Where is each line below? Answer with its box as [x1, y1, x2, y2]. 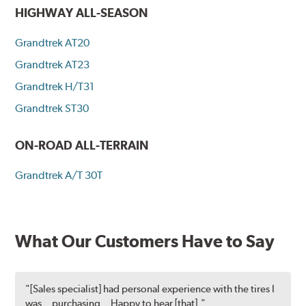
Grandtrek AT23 [15, 58, 90, 71]
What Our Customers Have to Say [15, 231, 275, 252]
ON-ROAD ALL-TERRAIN [15, 138, 150, 153]
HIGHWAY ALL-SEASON [15, 5, 149, 20]
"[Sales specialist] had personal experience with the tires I [25, 283, 275, 296]
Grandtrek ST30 [15, 102, 89, 115]
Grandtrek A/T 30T [15, 169, 103, 182]
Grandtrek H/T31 [15, 80, 95, 93]
